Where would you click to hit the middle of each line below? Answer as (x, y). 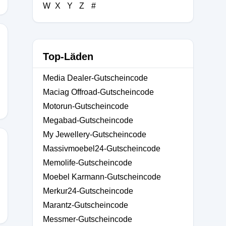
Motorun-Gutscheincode (86, 106)
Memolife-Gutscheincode (88, 163)
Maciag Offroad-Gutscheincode (98, 92)
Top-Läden (68, 56)
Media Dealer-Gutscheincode (95, 78)
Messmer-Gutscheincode (88, 219)
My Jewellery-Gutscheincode (95, 134)
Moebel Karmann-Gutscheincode (102, 177)
